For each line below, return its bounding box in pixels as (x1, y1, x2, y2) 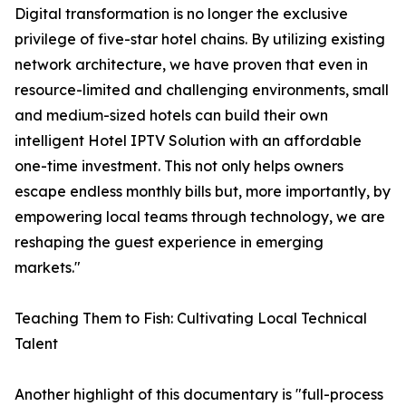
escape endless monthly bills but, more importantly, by (14, 182, 391, 201)
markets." (14, 258, 81, 277)
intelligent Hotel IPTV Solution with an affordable (14, 131, 362, 150)
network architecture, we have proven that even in (14, 55, 368, 74)
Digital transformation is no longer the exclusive (14, 5, 348, 24)
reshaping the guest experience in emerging (14, 233, 324, 252)
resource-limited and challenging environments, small (14, 81, 389, 100)
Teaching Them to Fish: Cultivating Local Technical (14, 309, 367, 328)
